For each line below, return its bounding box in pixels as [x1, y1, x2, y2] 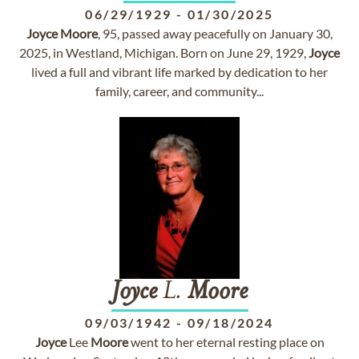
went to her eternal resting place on [127, 334, 325, 349]
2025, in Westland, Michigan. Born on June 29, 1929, [19, 45, 309, 60]
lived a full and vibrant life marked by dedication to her [31, 64, 328, 79]
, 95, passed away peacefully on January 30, [98, 26, 333, 41]
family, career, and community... [95, 83, 264, 99]
